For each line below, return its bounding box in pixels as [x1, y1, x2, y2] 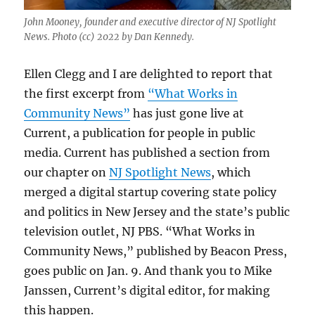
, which [211, 165, 252, 180]
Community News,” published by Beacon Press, [24, 244, 288, 259]
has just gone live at [130, 106, 245, 121]
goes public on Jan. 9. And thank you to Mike [24, 264, 273, 278]
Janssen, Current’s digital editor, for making [24, 283, 271, 298]
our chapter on [24, 165, 110, 180]
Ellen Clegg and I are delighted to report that [24, 67, 274, 82]
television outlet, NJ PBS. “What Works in [24, 224, 256, 239]
